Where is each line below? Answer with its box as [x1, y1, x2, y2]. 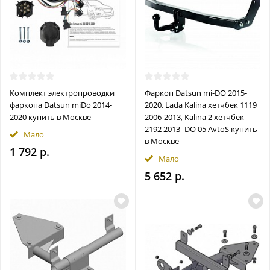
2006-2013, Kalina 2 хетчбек [144, 111, 244, 123]
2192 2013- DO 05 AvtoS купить [144, 124, 257, 135]
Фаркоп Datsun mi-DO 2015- [144, 87, 247, 99]
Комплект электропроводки [10, 87, 115, 99]
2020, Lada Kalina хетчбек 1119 [144, 99, 257, 111]
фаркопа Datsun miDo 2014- [10, 99, 112, 111]
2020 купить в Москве [10, 111, 91, 123]
